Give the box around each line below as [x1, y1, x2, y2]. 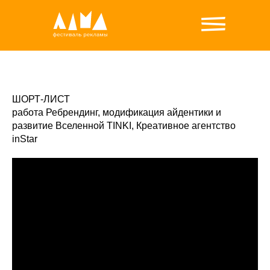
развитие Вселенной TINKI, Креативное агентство [12, 121, 236, 131]
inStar [12, 134, 37, 144]
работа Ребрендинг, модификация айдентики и [12, 107, 221, 118]
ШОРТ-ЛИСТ [12, 94, 70, 104]
